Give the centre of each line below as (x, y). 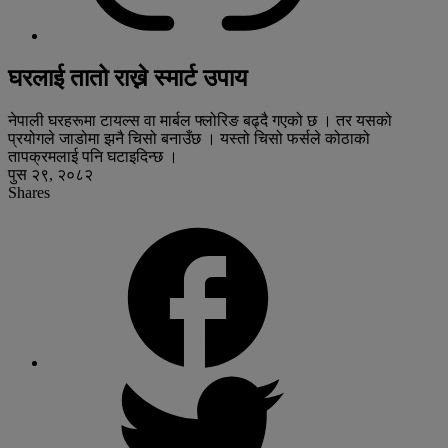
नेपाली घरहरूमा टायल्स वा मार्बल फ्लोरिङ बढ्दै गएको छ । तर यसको (200, 120)
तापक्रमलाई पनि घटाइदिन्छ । (93, 156)
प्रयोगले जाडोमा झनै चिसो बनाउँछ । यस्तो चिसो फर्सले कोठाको (189, 138)
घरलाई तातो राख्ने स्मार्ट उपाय (127, 77)
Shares (29, 192)
